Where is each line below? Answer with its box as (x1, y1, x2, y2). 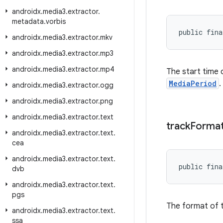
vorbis (46, 17, 66, 26)
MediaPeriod (169, 79, 217, 88)
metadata (12, 17, 44, 26)
